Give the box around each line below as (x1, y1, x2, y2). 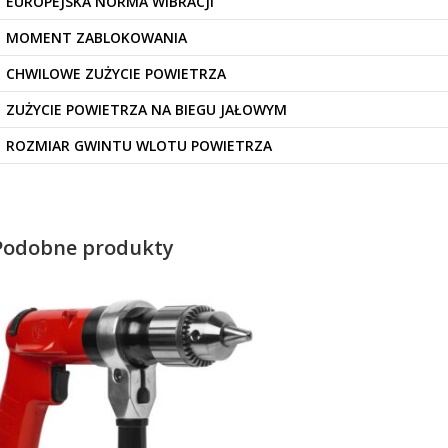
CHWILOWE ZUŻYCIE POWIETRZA (6, 64, 226, 84)
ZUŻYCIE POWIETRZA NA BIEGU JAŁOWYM (6, 100, 287, 120)
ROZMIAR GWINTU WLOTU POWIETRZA (6, 136, 272, 156)
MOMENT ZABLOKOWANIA (6, 28, 187, 48)
